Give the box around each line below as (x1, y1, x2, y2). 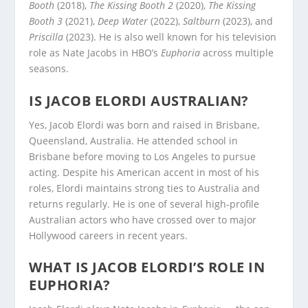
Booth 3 (29, 14, 63, 28)
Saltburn (183, 14, 221, 28)
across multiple (200, 46, 274, 60)
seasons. (29, 62, 69, 76)
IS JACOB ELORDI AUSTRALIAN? (29, 91, 249, 110)
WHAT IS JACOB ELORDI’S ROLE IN (29, 258, 265, 277)
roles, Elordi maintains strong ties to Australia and (29, 181, 261, 195)
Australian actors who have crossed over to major (29, 212, 257, 226)
